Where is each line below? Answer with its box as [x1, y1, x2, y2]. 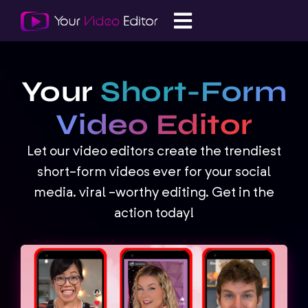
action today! [114, 207, 194, 221]
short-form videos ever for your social [37, 166, 271, 179]
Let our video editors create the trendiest [27, 145, 281, 159]
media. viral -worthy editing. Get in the [34, 186, 274, 200]
